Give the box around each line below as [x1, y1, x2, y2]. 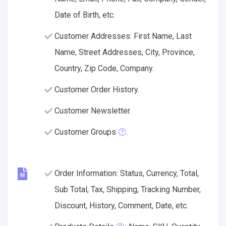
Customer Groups [54, 127, 116, 137]
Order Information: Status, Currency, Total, [54, 168, 199, 178]
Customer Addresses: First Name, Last [54, 31, 192, 41]
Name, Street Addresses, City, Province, [54, 47, 195, 57]
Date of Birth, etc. [54, 10, 115, 20]
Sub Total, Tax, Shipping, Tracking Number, [54, 184, 201, 194]
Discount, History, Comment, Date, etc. [54, 200, 188, 210]
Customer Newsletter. [54, 105, 131, 116]
